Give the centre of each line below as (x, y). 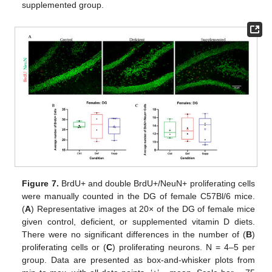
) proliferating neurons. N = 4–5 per (184, 247)
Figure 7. (40, 183)
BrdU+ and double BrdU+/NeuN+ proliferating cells (157, 183)
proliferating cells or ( (64, 247)
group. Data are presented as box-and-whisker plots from (138, 260)
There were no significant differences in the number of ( (134, 234)
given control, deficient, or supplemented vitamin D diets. (138, 221)
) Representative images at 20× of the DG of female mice (143, 209)
